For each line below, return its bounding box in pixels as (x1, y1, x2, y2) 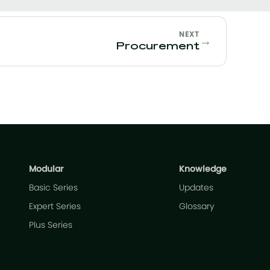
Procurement (116, 40, 199, 54)
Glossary (179, 202, 215, 211)
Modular (29, 165, 64, 174)
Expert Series (29, 202, 81, 211)
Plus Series (29, 221, 73, 230)
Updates (179, 184, 213, 192)
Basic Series (29, 184, 78, 192)
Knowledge (179, 165, 227, 174)
